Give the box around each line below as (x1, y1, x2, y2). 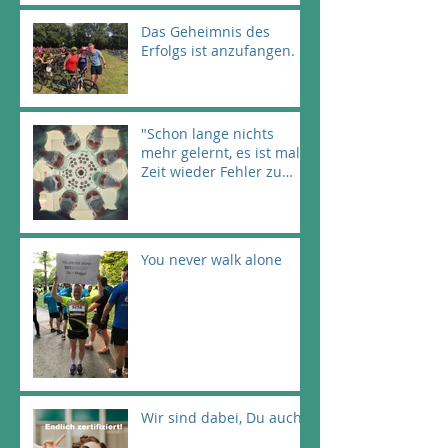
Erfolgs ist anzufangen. (141, 41, 295, 61)
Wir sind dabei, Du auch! (141, 408, 306, 428)
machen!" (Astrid (141, 181, 253, 201)
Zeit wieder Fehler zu (141, 162, 282, 182)
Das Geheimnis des (141, 22, 270, 42)
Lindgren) (141, 200, 205, 220)
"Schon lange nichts (141, 124, 274, 144)
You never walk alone (141, 250, 282, 270)
